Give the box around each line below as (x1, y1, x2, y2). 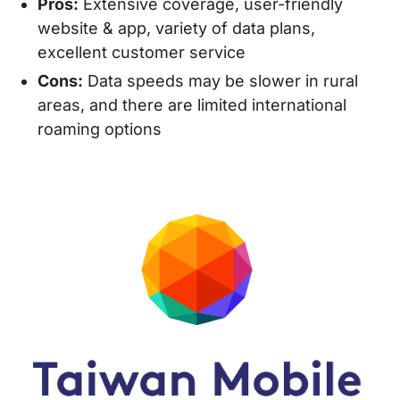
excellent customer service (37, 42, 246, 62)
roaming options (37, 120, 162, 139)
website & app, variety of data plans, (37, 18, 315, 37)
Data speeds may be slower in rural (83, 71, 358, 91)
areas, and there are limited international (37, 96, 346, 115)
